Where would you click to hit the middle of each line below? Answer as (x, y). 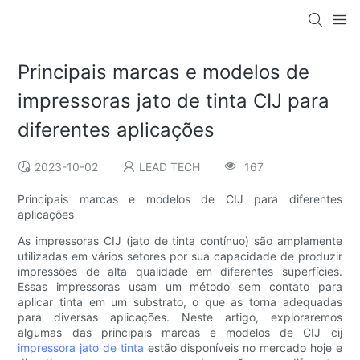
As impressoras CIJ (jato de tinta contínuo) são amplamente (180, 241)
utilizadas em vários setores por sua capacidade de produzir (180, 256)
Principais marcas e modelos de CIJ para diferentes (180, 199)
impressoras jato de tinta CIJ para (174, 101)
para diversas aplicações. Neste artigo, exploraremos (180, 317)
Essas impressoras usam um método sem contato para (180, 287)
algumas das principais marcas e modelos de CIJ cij (180, 333)
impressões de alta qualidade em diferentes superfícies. (180, 272)
